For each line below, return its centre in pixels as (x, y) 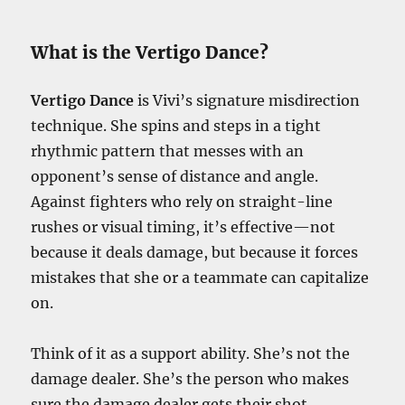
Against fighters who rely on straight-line (182, 201)
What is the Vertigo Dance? (150, 52)
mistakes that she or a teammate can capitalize (200, 277)
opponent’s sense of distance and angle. (175, 176)
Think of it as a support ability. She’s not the (191, 353)
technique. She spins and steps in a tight (176, 125)
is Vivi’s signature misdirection (247, 100)
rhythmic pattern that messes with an (168, 151)
